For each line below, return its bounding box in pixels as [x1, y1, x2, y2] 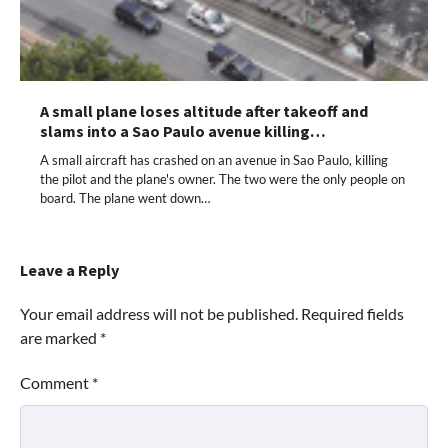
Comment [20, 373, 92, 393]
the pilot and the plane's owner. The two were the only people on [40, 171, 405, 188]
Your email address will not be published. [20, 304, 298, 324]
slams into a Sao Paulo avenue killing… [40, 121, 326, 142]
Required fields [301, 304, 404, 324]
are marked [20, 328, 100, 348]
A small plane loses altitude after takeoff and [40, 101, 368, 122]
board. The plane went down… [40, 190, 210, 207]
